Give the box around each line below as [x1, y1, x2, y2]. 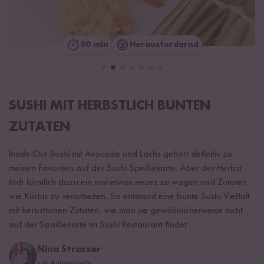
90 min [80, 40, 108, 49]
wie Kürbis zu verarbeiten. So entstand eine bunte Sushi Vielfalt [9, 192, 250, 202]
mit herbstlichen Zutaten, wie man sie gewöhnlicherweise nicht [9, 206, 243, 216]
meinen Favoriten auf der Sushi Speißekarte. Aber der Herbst [9, 163, 242, 173]
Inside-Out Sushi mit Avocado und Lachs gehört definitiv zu [9, 149, 232, 159]
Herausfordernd [129, 40, 199, 49]
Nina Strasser [37, 245, 101, 255]
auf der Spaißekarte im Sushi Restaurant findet [9, 220, 187, 230]
